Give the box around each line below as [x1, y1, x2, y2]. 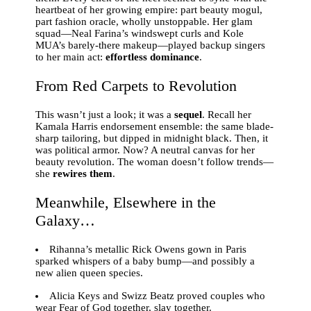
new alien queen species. [35, 267, 144, 278]
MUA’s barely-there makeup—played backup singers [35, 39, 266, 51]
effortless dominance [106, 51, 200, 62]
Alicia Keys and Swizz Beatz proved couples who [49, 289, 266, 301]
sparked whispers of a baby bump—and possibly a [35, 255, 255, 267]
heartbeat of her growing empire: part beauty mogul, [35, 3, 263, 15]
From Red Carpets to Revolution [35, 76, 237, 94]
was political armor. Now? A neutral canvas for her [35, 144, 255, 155]
